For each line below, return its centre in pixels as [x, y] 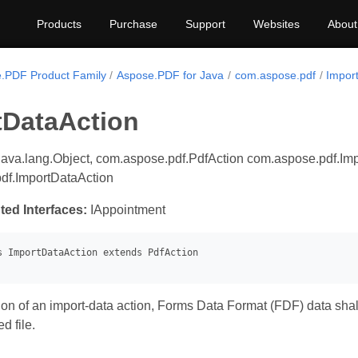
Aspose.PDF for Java [171, 75]
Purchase [133, 24]
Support [205, 24]
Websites [276, 24]
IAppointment [126, 210]
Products [59, 24]
